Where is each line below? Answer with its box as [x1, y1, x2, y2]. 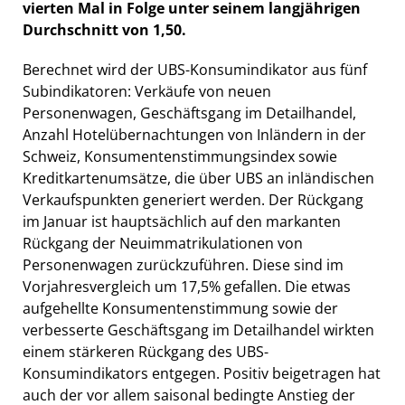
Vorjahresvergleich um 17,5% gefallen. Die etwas [23, 277, 351, 297]
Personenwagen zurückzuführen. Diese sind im [23, 255, 344, 276]
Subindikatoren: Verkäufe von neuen [23, 81, 271, 102]
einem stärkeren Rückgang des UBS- [23, 342, 268, 363]
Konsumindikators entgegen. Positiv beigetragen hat [23, 363, 381, 384]
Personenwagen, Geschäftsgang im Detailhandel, [23, 103, 356, 124]
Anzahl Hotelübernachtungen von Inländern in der [23, 125, 366, 146]
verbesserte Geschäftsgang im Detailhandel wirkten [23, 320, 374, 341]
